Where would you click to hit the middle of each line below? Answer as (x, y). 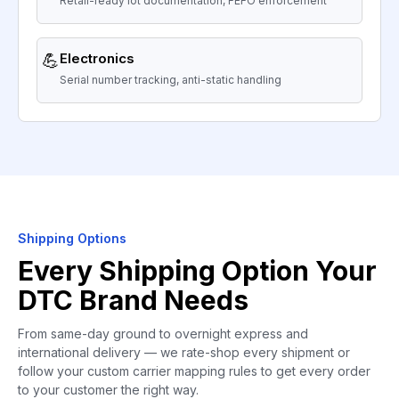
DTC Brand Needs (133, 301)
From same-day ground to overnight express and (163, 334)
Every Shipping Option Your (197, 271)
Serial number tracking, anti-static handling (171, 80)
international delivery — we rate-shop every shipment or (184, 353)
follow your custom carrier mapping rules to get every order (194, 371)
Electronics (97, 59)
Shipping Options (72, 239)
